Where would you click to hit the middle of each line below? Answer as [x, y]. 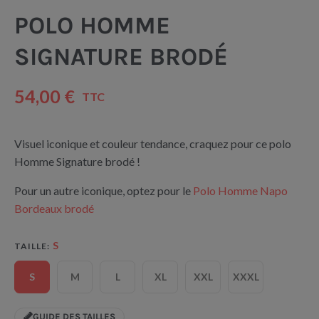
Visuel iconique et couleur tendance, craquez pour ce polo [153, 143]
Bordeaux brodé [54, 208]
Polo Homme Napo [240, 190]
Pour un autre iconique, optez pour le [104, 190]
